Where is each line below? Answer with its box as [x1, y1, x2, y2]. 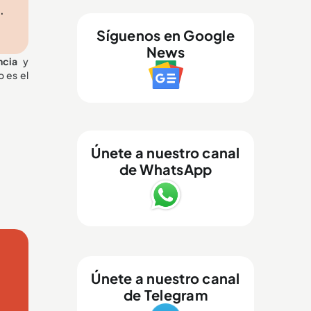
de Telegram [124, 285, 208, 303]
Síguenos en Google [96, 26, 235, 44]
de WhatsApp [119, 160, 212, 178]
